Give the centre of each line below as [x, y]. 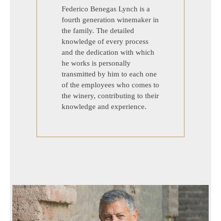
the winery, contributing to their [110, 95]
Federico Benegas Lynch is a [106, 9]
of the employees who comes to [110, 85]
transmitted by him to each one [109, 74]
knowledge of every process [105, 41]
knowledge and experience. [104, 106]
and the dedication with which [108, 52]
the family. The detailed [98, 30]
